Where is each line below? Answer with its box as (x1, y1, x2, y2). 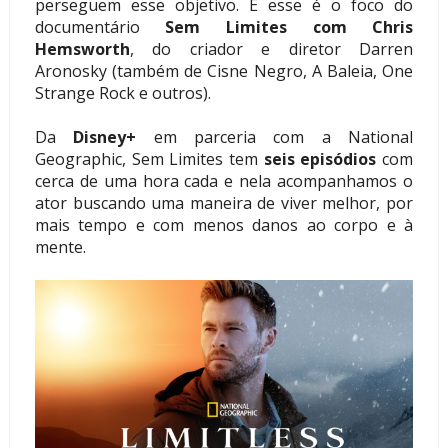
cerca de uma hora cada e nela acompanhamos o (34, 169, 414, 192)
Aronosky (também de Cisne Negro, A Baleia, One (34, 59, 414, 82)
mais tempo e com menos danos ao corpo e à (34, 213, 414, 236)
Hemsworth (34, 37, 130, 60)
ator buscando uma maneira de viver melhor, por (34, 191, 414, 214)
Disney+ (73, 125, 137, 148)
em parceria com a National (136, 125, 414, 148)
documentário (34, 15, 166, 38)
